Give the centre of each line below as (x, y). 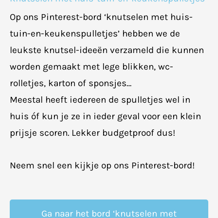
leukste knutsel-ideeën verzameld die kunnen (107, 50)
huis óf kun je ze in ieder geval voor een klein (106, 116)
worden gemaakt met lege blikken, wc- (92, 66)
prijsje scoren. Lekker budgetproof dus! (93, 133)
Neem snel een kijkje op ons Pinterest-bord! (102, 165)
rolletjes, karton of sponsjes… (71, 83)
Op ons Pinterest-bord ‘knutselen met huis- (101, 17)
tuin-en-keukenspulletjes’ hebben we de (95, 33)
